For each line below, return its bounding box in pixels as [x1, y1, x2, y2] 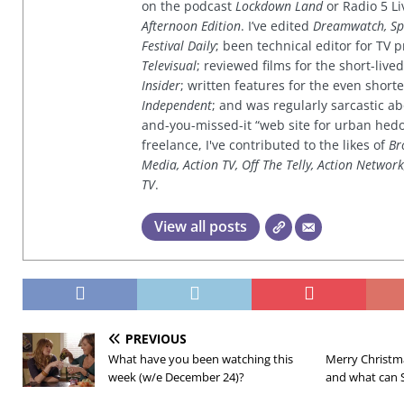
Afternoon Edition [142, 17, 241, 35]
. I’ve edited [241, 17, 313, 35]
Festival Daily [142, 37, 216, 55]
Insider [142, 77, 180, 95]
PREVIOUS [125, 330, 187, 348]
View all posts [154, 216, 247, 237]
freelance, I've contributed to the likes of [142, 136, 389, 154]
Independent [142, 96, 212, 115]
